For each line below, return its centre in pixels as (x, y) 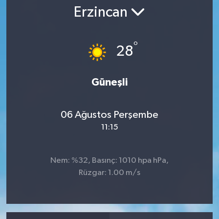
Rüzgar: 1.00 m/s (109, 173)
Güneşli (109, 82)
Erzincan (102, 13)
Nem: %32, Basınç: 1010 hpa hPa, (109, 160)
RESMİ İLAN (49, 17)
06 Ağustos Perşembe (109, 115)
